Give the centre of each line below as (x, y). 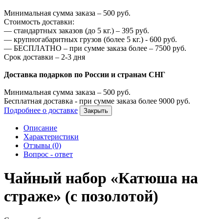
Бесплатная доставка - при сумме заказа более (81, 101)
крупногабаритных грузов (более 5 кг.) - (81, 39)
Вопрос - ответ (48, 154)
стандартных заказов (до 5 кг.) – (67, 30)
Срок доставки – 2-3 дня (44, 57)
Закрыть (96, 110)
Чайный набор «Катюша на (101, 178)
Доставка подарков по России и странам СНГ (85, 74)
